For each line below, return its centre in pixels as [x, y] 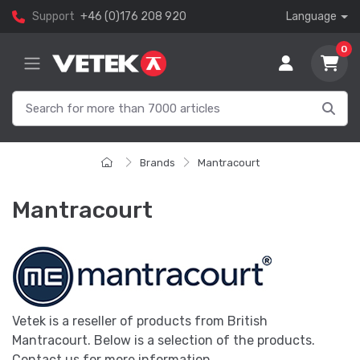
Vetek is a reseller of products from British [140, 321]
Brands [157, 163]
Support [53, 16]
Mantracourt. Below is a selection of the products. [164, 341]
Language [312, 16]
